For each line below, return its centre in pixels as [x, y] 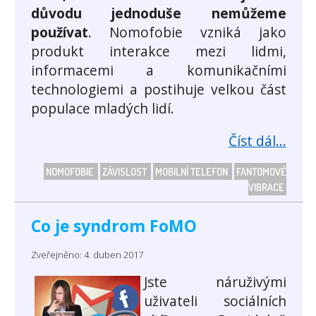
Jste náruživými [215, 282]
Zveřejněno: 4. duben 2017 [87, 255]
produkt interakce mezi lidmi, [159, 51]
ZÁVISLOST [125, 172]
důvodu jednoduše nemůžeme [159, 13]
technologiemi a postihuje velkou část [159, 89]
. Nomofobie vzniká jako [187, 32]
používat [60, 32]
